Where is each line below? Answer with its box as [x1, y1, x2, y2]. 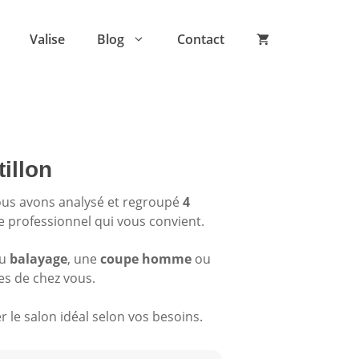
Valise [30, 30, 65, 48]
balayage [10, 250, 67, 268]
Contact [177, 30, 224, 48]
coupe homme [100, 250, 192, 268]
